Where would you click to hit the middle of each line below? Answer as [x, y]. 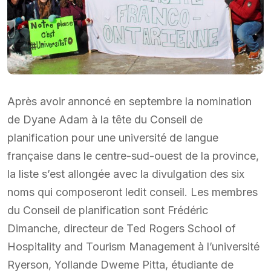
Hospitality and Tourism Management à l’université [133, 246]
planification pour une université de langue [113, 137]
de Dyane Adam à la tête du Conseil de [105, 119]
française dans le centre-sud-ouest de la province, [133, 155]
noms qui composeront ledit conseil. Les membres [132, 192]
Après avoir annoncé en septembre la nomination [129, 101]
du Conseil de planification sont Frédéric [108, 210]
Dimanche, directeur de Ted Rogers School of [122, 228]
